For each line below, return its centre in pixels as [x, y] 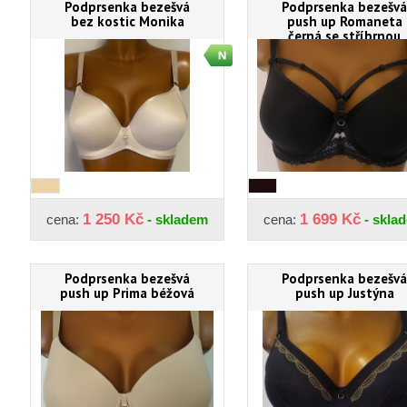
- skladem [176, 219]
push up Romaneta [344, 21]
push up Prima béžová [127, 293]
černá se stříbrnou [344, 35]
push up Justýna [344, 293]
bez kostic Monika [127, 21]
